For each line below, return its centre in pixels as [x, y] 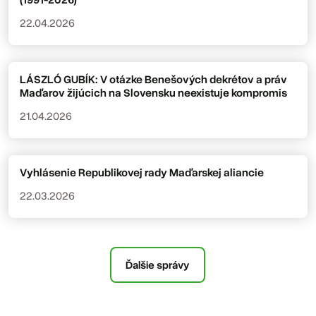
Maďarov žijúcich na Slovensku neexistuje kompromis [153, 93]
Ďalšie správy [158, 265]
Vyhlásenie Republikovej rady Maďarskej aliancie [142, 172]
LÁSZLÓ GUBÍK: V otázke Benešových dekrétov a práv [153, 79]
